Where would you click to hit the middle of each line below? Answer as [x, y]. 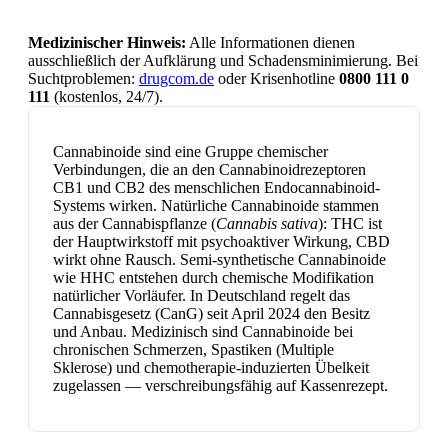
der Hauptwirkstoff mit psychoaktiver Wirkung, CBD [221, 241]
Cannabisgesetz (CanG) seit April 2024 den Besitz [211, 313]
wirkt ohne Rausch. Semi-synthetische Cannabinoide [219, 259]
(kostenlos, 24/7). [106, 96]
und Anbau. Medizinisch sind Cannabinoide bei [203, 331]
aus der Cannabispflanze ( [134, 223]
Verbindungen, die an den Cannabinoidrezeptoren [209, 169]
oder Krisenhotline [276, 78]
